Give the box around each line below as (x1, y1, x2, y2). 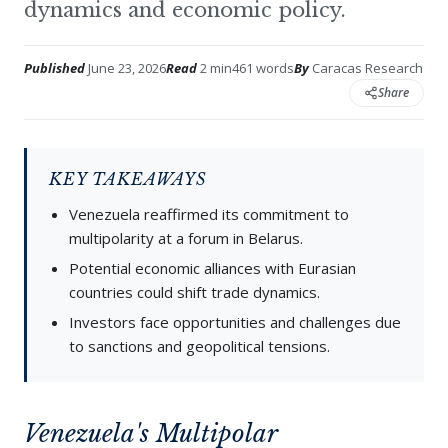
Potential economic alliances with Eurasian (69, 258, 356, 278)
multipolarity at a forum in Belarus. (69, 228, 303, 248)
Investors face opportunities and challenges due (69, 312, 401, 332)
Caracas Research (309, 59, 423, 77)
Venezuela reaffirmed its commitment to (69, 204, 349, 224)
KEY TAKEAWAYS (49, 169, 207, 189)
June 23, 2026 (85, 59, 166, 77)
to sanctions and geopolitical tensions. (69, 336, 330, 356)
